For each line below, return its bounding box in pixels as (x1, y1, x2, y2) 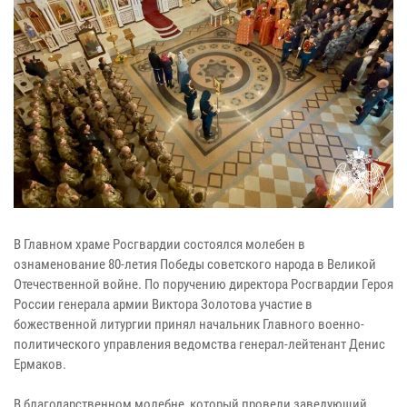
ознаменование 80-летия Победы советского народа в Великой (14, 256, 376, 273)
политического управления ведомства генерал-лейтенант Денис (14, 336, 385, 353)
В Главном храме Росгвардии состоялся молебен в (14, 236, 305, 253)
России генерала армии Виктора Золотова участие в (14, 296, 313, 313)
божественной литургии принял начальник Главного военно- (14, 316, 364, 333)
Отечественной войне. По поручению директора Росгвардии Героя (14, 276, 393, 293)
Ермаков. (14, 356, 66, 373)
